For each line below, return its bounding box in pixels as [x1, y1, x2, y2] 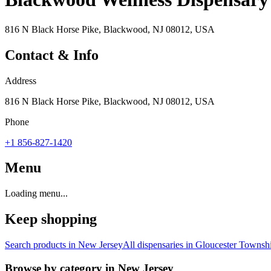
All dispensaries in [123, 240, 195, 250]
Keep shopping [5, 211, 97, 227]
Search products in [5, 240, 78, 250]
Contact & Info [5, 47, 99, 63]
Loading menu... [5, 188, 68, 199]
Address [5, 75, 36, 86]
